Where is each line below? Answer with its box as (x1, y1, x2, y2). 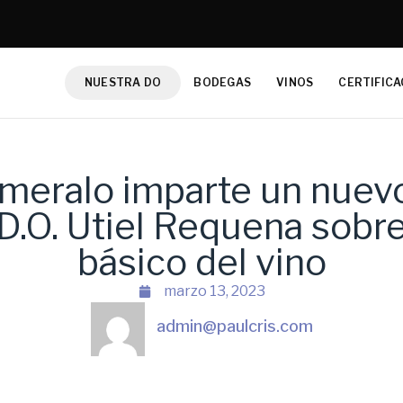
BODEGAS (193, 76, 252, 90)
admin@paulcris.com (156, 317, 313, 336)
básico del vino (76, 240, 327, 285)
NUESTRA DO (85, 76, 162, 90)
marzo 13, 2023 (163, 282, 265, 300)
